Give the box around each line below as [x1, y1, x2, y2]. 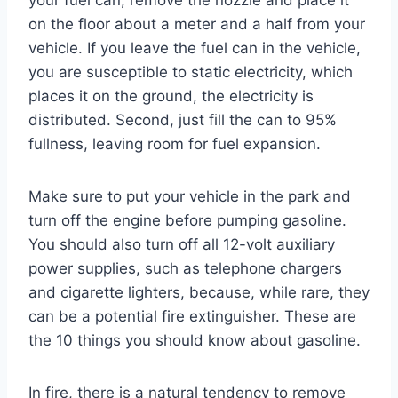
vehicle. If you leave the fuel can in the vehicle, [28, 38, 361, 57]
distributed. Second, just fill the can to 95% [28, 110, 337, 129]
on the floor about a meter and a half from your [28, 14, 365, 33]
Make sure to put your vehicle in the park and [28, 187, 351, 205]
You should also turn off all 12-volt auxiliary [28, 235, 335, 253]
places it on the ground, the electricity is [28, 86, 314, 105]
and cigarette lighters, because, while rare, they [28, 283, 370, 301]
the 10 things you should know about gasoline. [28, 330, 361, 349]
